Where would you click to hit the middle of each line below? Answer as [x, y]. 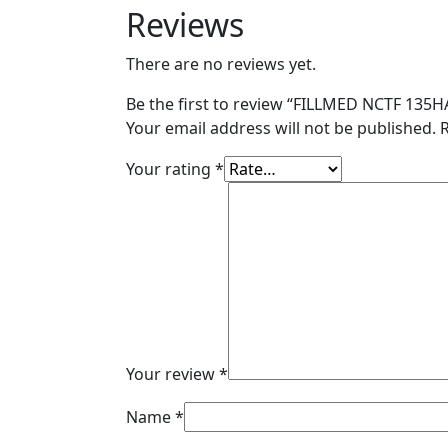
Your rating [170, 169]
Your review [172, 374]
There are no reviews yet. [221, 64]
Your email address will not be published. [281, 128]
